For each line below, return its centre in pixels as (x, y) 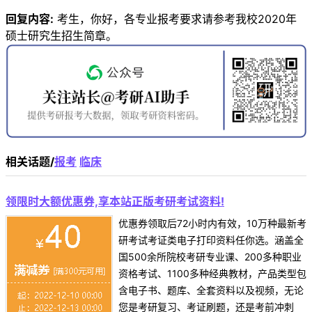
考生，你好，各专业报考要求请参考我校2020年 (175, 18)
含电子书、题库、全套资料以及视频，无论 (211, 290)
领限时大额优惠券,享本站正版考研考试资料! (115, 202)
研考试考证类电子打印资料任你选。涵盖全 (211, 240)
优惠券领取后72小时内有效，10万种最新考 (212, 224)
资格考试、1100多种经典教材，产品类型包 (212, 274)
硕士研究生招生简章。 (61, 35)
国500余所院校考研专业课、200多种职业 (210, 257)
